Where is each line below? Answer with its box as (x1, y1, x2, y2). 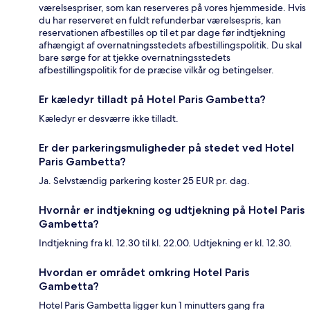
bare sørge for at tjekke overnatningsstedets (39, 51, 230, 64)
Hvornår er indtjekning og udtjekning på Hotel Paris (39, 203, 304, 217)
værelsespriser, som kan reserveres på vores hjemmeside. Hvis (39, 1, 306, 15)
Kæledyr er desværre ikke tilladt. (39, 112, 179, 125)
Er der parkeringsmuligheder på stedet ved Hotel (39, 141, 294, 155)
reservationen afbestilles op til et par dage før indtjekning (39, 26, 286, 39)
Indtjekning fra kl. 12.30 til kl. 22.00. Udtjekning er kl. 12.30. (39, 237, 292, 250)
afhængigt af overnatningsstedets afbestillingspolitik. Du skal (39, 39, 302, 52)
